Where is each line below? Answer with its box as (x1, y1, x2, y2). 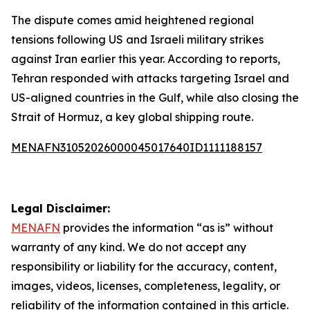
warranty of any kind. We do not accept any (11, 240, 246, 254)
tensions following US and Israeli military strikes (11, 33, 264, 46)
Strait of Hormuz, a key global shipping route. (11, 110, 253, 124)
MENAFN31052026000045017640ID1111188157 (11, 140, 262, 154)
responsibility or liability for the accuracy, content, (11, 259, 277, 273)
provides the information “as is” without (60, 221, 273, 235)
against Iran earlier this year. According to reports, (11, 52, 280, 66)
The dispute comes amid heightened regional (11, 13, 254, 27)
